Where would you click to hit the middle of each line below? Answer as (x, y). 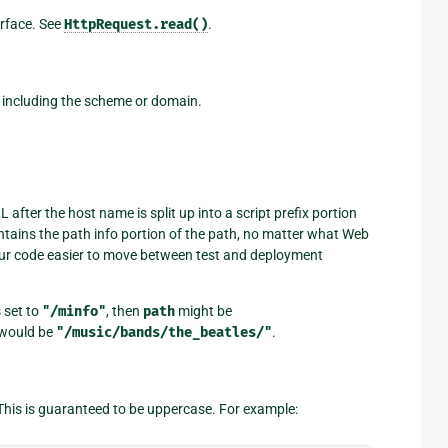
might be (203, 310)
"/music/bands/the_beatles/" (163, 332)
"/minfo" (73, 311)
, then (124, 310)
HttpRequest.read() (135, 24)
